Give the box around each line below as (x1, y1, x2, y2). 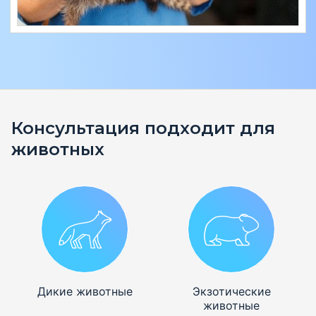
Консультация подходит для (11, 118, 275, 139)
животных (11, 139, 104, 160)
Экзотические (192, 284, 271, 299)
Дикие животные (37, 284, 133, 299)
